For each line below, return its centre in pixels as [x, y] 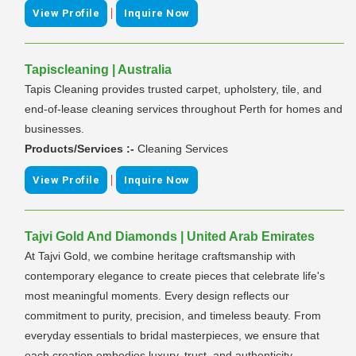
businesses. [54, 128]
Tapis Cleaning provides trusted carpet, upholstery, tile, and [173, 89]
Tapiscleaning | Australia [98, 69]
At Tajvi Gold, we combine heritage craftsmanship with [160, 255]
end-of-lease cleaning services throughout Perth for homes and [184, 108]
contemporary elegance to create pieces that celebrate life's [175, 275]
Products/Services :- [81, 148]
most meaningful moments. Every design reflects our [157, 295]
